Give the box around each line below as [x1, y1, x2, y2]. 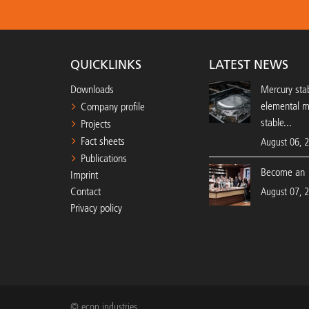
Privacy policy [70, 201, 122, 215]
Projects [81, 117, 111, 130]
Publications [81, 152, 127, 165]
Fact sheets [81, 134, 125, 148]
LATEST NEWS [209, 57, 288, 72]
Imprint [70, 168, 98, 181]
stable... [261, 116, 292, 129]
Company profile [81, 100, 145, 113]
